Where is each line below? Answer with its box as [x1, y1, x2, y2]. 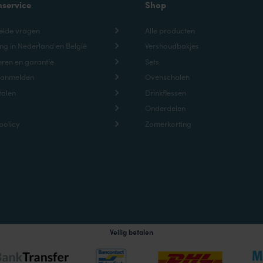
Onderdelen [144, 102, 186, 114]
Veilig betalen [110, 227, 153, 238]
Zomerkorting [144, 117, 191, 129]
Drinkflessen [144, 86, 186, 98]
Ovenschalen [144, 71, 190, 83]
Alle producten [144, 24, 195, 36]
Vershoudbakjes [144, 40, 199, 52]
